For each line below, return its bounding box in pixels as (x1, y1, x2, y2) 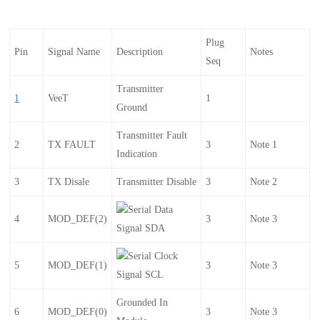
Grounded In (116, 296, 169, 308)
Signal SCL (116, 269, 164, 280)
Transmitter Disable (116, 176, 197, 187)
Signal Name (48, 46, 101, 57)
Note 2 (250, 176, 278, 187)
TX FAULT (48, 139, 96, 150)
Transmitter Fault (116, 129, 188, 141)
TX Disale (48, 176, 90, 187)
